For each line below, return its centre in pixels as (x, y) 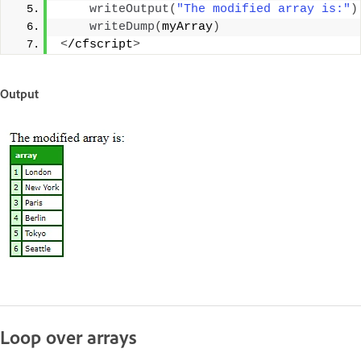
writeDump (122, 27)
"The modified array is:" (263, 9)
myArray (187, 27)
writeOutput (129, 9)
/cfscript (100, 45)
